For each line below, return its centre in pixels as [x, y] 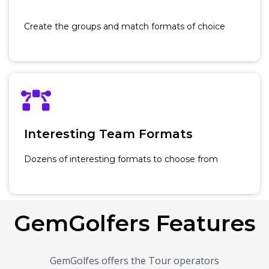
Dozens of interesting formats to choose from [121, 159]
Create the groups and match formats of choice [125, 26]
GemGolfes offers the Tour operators [134, 260]
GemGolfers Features [134, 223]
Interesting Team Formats [108, 134]
